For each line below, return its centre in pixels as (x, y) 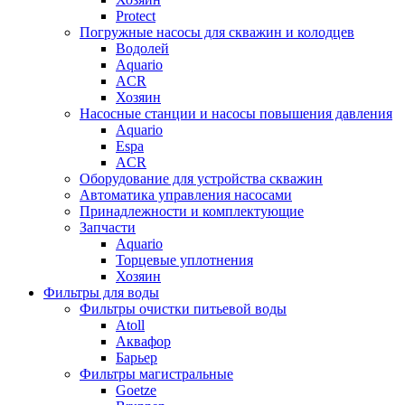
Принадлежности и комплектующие (192, 212)
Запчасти (108, 228)
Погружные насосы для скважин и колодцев (217, 33)
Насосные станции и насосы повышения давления (236, 114)
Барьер (137, 358)
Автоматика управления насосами (186, 195)
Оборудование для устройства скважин (201, 179)
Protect (136, 16)
